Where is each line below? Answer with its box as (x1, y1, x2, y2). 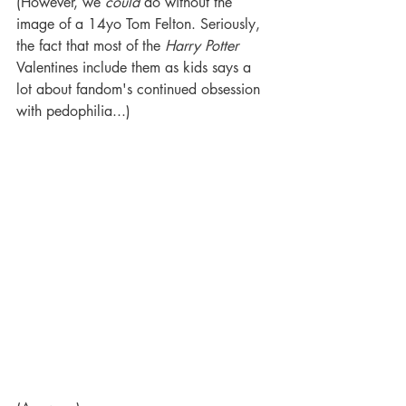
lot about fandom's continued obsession (16, 80, 265, 100)
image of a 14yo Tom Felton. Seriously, (16, 14, 265, 34)
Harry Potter (165, 36, 243, 56)
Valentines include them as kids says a (16, 58, 256, 78)
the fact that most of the (16, 36, 165, 56)
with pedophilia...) (16, 101, 135, 121)
